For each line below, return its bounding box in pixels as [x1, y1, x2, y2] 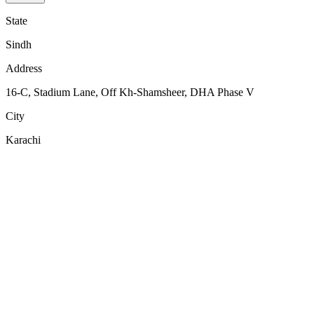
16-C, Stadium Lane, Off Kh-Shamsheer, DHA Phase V [6, 86, 254, 98]
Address [6, 62, 42, 74]
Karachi [6, 133, 41, 146]
